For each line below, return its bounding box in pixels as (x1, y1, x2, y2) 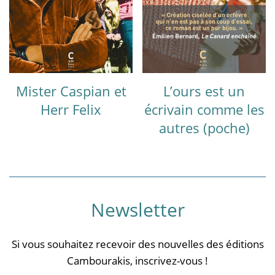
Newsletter (90, 196, 185, 222)
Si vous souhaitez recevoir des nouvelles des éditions (11, 236, 264, 251)
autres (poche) (158, 118, 250, 137)
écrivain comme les (144, 99, 265, 118)
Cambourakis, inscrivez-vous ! (67, 253, 208, 268)
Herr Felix (41, 99, 101, 118)
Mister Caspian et (15, 81, 126, 100)
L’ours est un (163, 81, 245, 100)
